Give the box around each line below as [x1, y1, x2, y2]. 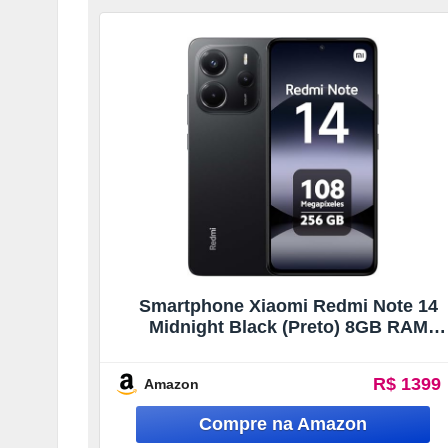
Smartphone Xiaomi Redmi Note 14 [138, 295, 438, 316]
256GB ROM [236, 337, 341, 358]
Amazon [144, 375, 199, 392]
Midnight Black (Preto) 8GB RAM [148, 316, 428, 337]
